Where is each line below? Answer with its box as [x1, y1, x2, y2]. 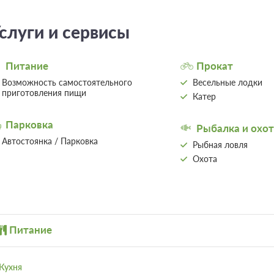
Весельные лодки [192, 76, 262, 87]
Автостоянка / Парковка [1, 135, 98, 146]
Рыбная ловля [192, 139, 248, 150]
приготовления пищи [1, 87, 86, 98]
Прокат [196, 59, 233, 72]
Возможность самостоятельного [1, 76, 132, 87]
